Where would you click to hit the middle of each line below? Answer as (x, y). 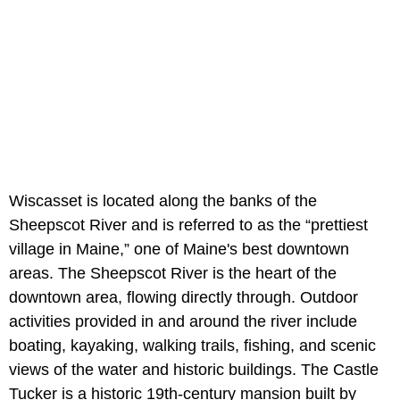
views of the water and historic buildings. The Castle (194, 370)
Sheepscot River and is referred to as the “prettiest (188, 225)
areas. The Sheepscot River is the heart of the (173, 274)
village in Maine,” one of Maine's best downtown (179, 250)
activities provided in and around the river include (183, 322)
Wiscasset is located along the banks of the (163, 201)
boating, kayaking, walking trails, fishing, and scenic (192, 346)
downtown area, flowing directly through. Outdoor (183, 298)
